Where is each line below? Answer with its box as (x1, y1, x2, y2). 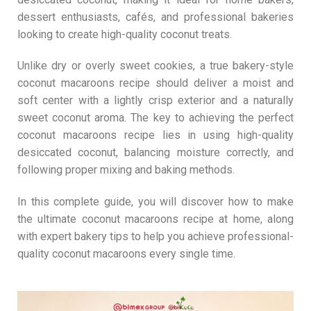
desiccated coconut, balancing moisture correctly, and (17, 146, 294, 160)
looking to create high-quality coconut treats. (17, 27, 232, 41)
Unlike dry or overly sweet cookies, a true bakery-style (17, 59, 294, 73)
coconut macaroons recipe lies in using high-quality (17, 128, 294, 142)
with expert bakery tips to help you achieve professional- (17, 230, 294, 244)
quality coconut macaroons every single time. (17, 247, 235, 261)
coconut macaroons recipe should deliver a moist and (17, 76, 294, 90)
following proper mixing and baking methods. (17, 163, 235, 177)
